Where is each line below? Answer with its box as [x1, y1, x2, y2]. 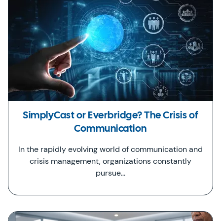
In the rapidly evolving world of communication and [18, 144, 203, 154]
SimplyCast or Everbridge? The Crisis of [23, 111, 198, 120]
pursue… [96, 168, 125, 178]
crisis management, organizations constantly [30, 156, 191, 166]
